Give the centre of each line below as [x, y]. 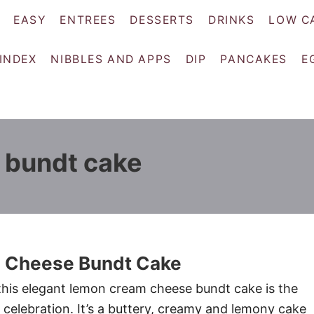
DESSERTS [162, 20]
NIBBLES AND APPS [111, 60]
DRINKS [232, 20]
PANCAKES [254, 60]
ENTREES [88, 20]
